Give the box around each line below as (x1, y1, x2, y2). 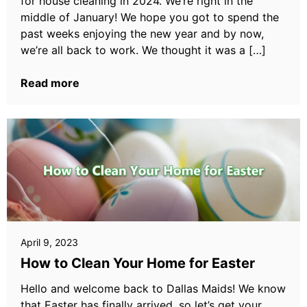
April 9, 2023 (21, 236, 78, 248)
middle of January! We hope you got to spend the (21, 10, 279, 24)
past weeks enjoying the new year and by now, (21, 27, 264, 40)
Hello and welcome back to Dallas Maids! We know (21, 282, 286, 295)
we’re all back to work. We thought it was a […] (21, 43, 266, 57)
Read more (21, 76, 79, 90)
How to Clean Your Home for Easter (21, 255, 255, 271)
